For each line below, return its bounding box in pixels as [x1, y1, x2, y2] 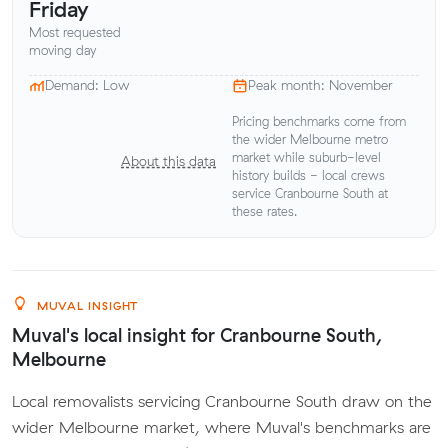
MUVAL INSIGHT [32, 298, 139, 313]
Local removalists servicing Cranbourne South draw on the [12, 390, 432, 411]
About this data [121, 153, 216, 170]
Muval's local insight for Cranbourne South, [12, 323, 382, 347]
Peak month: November [248, 77, 393, 94]
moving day [29, 42, 96, 59]
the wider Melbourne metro [232, 131, 388, 147]
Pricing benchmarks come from [232, 113, 406, 129]
